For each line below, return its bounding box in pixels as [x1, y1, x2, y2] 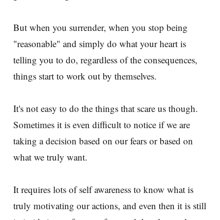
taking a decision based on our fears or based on [13, 134, 193, 147]
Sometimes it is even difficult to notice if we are [13, 118, 190, 131]
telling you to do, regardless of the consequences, [13, 53, 197, 66]
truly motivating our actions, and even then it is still [13, 199, 206, 212]
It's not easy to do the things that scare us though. [13, 102, 198, 114]
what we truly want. [13, 150, 87, 163]
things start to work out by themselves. [13, 69, 157, 82]
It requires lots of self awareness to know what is [13, 183, 193, 195]
